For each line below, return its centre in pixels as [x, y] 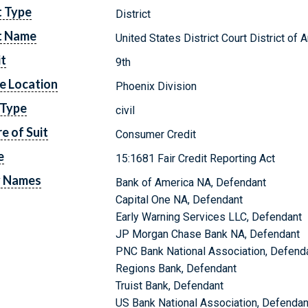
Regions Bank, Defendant [176, 268]
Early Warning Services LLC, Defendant [209, 217]
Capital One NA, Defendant [179, 199]
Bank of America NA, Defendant [191, 182]
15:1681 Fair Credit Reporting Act [196, 158]
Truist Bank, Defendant [170, 285]
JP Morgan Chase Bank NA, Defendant [208, 234]
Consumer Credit [156, 134]
